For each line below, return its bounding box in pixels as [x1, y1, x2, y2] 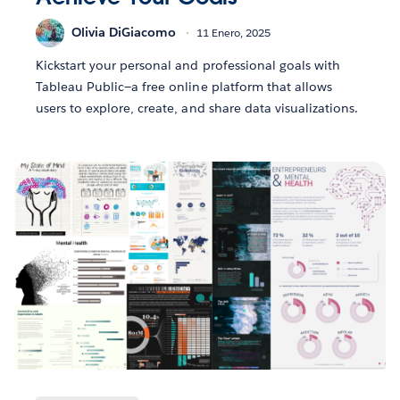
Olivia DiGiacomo [71, 24, 176, 41]
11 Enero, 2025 [196, 25, 271, 41]
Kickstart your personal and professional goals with [36, 56, 340, 73]
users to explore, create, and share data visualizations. [36, 99, 359, 116]
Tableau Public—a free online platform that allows [36, 78, 332, 95]
